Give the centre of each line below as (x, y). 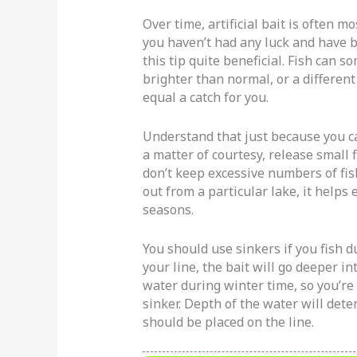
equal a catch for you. (205, 98)
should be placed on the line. (228, 322)
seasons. (168, 210)
